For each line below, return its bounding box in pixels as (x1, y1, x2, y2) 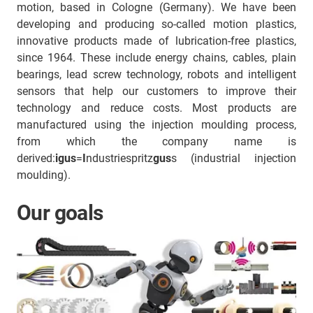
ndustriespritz (86, 152, 153, 165)
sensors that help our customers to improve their (17, 85, 296, 98)
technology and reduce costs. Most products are (17, 101, 296, 115)
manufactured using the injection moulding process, (17, 118, 296, 131)
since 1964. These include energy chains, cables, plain (17, 51, 296, 64)
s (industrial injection (171, 152, 296, 165)
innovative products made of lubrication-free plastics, (17, 34, 296, 48)
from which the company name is (17, 135, 296, 148)
